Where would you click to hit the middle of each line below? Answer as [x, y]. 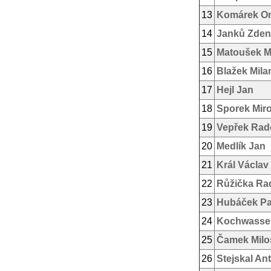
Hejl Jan [235, 90]
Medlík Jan [241, 146]
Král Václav [243, 165]
